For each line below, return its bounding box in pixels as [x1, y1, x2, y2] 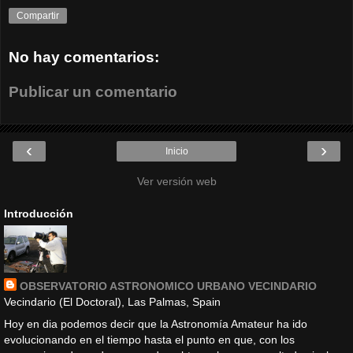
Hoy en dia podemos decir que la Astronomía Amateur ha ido [4, 317, 307, 330]
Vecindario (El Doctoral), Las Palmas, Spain [4, 295, 221, 309]
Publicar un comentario [9, 83, 177, 100]
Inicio [165, 146, 188, 158]
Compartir [17, 10, 59, 22]
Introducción [4, 207, 73, 221]
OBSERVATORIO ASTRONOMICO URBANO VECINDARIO [20, 280, 317, 293]
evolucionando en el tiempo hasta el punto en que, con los [4, 333, 295, 346]
